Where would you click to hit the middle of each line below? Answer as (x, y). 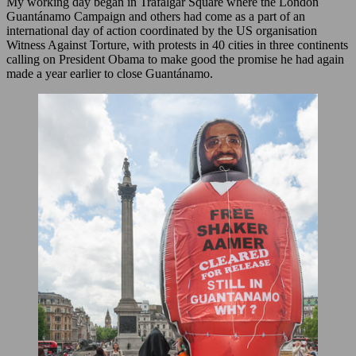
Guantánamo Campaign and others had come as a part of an (156, 16)
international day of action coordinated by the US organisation (162, 30)
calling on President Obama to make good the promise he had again (175, 59)
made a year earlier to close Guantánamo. (110, 73)
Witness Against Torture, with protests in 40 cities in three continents (177, 44)
